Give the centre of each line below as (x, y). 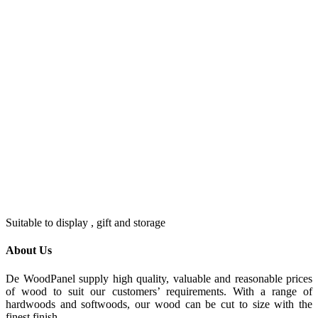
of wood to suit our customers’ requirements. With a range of (159, 291)
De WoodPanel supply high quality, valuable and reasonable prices (159, 278)
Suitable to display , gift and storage (86, 223)
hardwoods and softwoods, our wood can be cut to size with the (159, 304)
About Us (29, 251)
